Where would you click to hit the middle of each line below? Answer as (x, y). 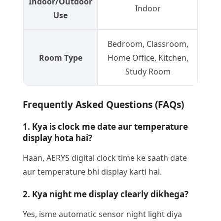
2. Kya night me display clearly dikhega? (106, 194)
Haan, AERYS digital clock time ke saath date (105, 158)
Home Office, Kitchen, (148, 57)
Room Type (60, 57)
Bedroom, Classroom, (148, 44)
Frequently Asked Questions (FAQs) (103, 104)
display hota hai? (57, 138)
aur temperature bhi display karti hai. (92, 171)
